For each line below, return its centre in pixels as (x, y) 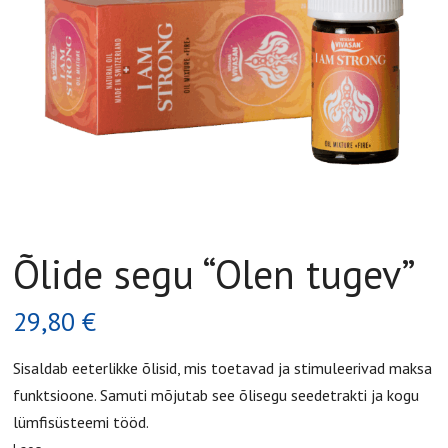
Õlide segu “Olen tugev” (215, 274)
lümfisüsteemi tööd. (81, 422)
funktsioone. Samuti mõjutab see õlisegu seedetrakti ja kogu (216, 395)
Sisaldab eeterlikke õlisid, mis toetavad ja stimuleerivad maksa (223, 368)
